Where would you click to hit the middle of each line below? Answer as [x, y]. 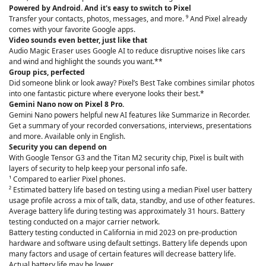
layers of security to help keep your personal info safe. [98, 168]
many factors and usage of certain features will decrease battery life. [122, 254]
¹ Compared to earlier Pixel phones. [67, 179]
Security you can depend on [58, 147]
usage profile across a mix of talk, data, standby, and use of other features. [132, 200]
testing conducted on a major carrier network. [84, 221]
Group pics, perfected [47, 72]
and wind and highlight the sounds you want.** [86, 61]
